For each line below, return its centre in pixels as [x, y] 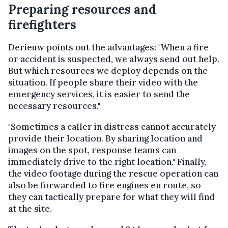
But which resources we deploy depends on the [108, 70]
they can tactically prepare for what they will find [111, 197]
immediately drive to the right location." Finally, [107, 162]
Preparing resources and [82, 9]
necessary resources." [54, 106]
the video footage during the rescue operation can [113, 173]
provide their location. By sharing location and [105, 138]
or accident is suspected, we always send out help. [114, 59]
